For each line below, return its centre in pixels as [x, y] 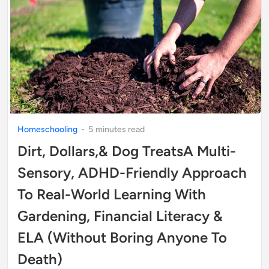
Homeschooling [48, 129]
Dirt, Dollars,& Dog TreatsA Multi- [127, 151]
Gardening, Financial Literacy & [120, 216]
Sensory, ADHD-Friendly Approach [132, 172]
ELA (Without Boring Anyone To [122, 237]
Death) [40, 259]
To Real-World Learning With [112, 194]
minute [108, 129]
